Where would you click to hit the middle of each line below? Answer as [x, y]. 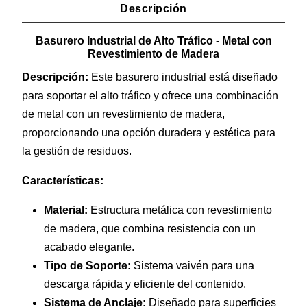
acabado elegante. [89, 247]
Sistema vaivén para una [193, 266]
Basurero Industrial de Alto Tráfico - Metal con [153, 41]
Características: [63, 181]
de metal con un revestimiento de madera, [123, 114]
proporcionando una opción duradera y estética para [149, 133]
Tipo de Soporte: [87, 266]
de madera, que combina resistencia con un [150, 229]
